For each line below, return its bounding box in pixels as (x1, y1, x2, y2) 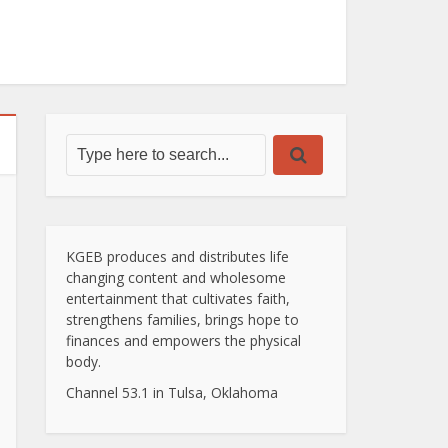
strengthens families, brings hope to (66, 310, 299, 329)
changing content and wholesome (66, 268, 286, 287)
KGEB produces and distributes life (66, 247, 289, 266)
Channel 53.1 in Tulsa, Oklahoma (66, 383, 278, 402)
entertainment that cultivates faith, (66, 289, 290, 308)
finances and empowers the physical (66, 331, 301, 350)
